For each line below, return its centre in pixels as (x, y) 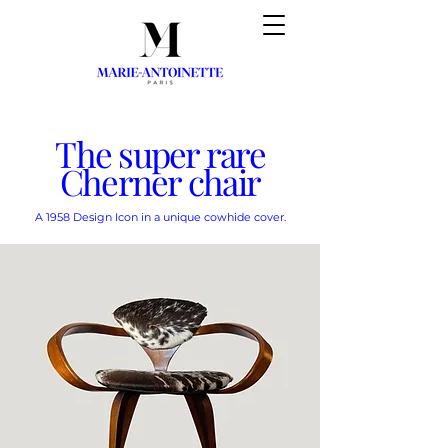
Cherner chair (160, 181)
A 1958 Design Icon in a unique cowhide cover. (160, 217)
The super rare (160, 153)
